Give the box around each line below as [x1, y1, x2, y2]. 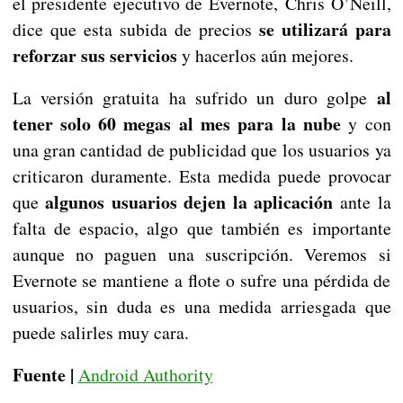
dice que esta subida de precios [12, 17, 259, 42]
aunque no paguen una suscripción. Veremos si [12, 242, 391, 267]
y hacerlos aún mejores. [176, 43, 354, 68]
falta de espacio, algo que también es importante [12, 216, 391, 241]
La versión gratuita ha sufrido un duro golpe [12, 85, 377, 111]
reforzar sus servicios [12, 42, 177, 69]
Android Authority [77, 363, 213, 388]
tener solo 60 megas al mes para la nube [12, 111, 341, 138]
